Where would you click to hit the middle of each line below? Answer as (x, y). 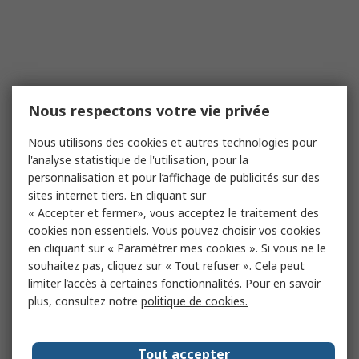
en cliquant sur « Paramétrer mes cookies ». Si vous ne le (177, 248)
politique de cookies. (194, 301)
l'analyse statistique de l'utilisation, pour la (138, 160)
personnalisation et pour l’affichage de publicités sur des (174, 177)
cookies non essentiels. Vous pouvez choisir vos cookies (174, 230)
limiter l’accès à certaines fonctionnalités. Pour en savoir (174, 283)
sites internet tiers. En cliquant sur (117, 195)
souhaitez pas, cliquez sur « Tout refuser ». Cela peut (166, 266)
